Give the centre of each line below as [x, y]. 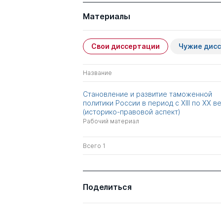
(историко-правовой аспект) [132, 112]
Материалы [107, 16]
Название [97, 73]
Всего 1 [94, 146]
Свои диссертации [126, 46]
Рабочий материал [111, 121]
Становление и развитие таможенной [147, 94]
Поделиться [107, 187]
